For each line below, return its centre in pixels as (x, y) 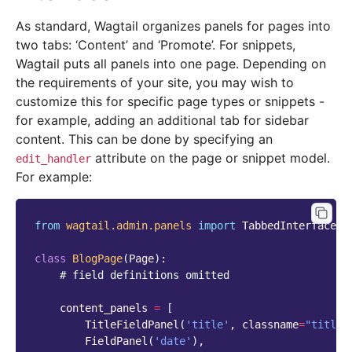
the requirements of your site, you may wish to (155, 83)
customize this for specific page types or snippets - (170, 102)
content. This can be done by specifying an (144, 139)
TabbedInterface (289, 226)
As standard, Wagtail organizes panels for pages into (173, 26)
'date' (173, 341)
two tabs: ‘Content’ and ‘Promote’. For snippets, (156, 45)
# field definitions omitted (145, 275)
